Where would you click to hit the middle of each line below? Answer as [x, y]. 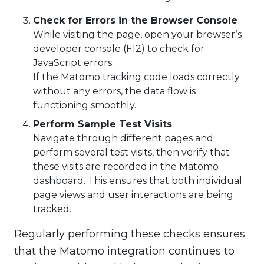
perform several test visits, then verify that [131, 153]
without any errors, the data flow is [114, 91]
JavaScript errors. [73, 63]
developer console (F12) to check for [119, 49]
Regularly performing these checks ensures [130, 234]
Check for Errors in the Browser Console [135, 21]
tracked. [52, 209]
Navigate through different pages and [123, 138]
